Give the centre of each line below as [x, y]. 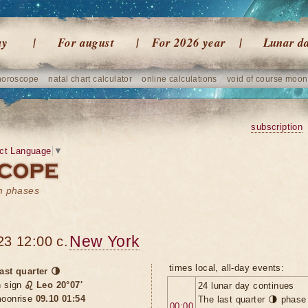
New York [105, 241]
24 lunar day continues [246, 286]
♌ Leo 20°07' [54, 285]
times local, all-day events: [227, 268]
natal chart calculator [90, 79]
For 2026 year [189, 43]
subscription [277, 127]
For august [86, 43]
